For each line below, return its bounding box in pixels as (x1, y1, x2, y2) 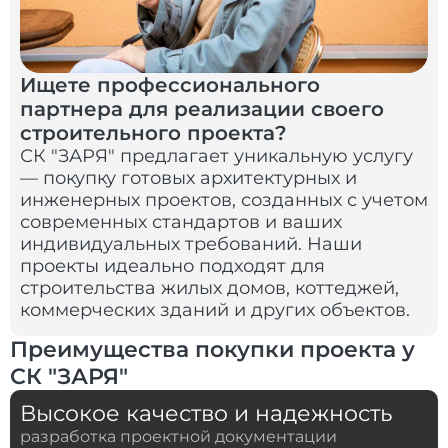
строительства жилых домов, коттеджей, (20, 277, 399, 300)
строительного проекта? (20, 121, 287, 146)
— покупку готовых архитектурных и (20, 167, 357, 190)
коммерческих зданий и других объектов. (20, 299, 410, 322)
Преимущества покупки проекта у (10, 336, 415, 364)
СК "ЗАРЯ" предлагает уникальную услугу (20, 145, 413, 168)
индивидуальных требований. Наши (20, 233, 362, 256)
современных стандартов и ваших (20, 211, 342, 234)
